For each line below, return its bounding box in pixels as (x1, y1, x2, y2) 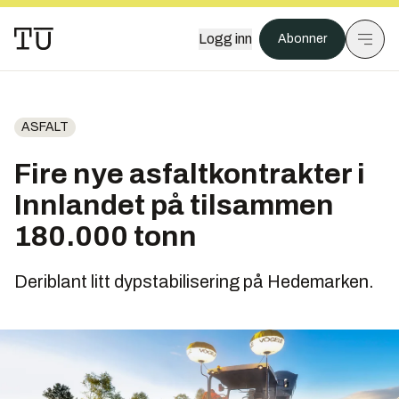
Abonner (278, 32, 327, 45)
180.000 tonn (14, 221, 202, 252)
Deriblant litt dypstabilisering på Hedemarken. (14, 272, 374, 291)
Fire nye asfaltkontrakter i (14, 159, 365, 190)
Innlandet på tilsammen (14, 190, 334, 221)
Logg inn (199, 31, 252, 46)
